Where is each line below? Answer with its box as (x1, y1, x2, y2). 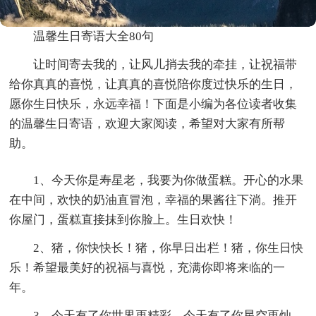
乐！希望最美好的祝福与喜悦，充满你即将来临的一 (9, 261, 286, 275)
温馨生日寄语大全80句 (33, 30, 154, 44)
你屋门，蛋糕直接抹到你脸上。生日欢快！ (9, 213, 238, 227)
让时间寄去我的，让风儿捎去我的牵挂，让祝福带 (33, 58, 298, 72)
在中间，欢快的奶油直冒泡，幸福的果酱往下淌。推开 (9, 193, 298, 207)
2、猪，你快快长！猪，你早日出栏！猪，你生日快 (33, 241, 304, 255)
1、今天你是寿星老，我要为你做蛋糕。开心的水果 (33, 174, 304, 188)
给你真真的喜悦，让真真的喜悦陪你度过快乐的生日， (9, 78, 298, 92)
